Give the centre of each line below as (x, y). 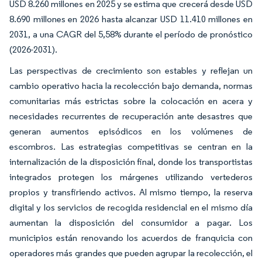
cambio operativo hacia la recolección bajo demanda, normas (131, 86)
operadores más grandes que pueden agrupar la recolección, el (131, 253)
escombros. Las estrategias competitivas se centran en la (131, 146)
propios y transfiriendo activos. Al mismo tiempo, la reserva (131, 192)
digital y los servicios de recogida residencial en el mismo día (131, 207)
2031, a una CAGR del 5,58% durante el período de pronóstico (131, 34)
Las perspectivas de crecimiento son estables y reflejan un (131, 70)
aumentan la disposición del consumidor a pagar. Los (131, 223)
